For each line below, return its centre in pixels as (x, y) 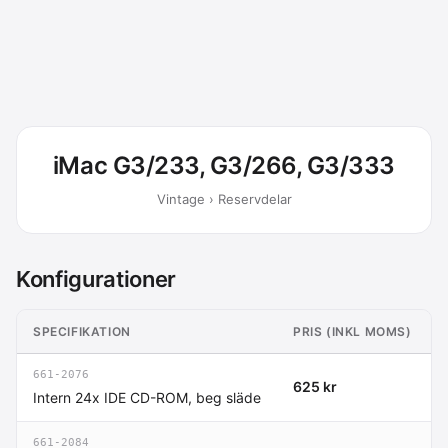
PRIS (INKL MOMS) (352, 331)
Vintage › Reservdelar (224, 198)
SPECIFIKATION (82, 331)
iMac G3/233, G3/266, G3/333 (224, 165)
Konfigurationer (96, 278)
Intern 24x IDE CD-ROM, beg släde (147, 397)
